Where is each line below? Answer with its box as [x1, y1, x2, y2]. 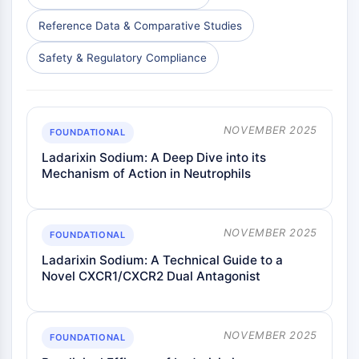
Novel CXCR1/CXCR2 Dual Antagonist [42, 268, 260, 284]
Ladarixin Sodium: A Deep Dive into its [42, 150, 266, 165]
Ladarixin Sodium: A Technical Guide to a [42, 252, 283, 268]
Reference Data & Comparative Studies [38, 19, 242, 32]
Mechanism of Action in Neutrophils [42, 166, 251, 181]
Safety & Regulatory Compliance [38, 51, 207, 64]
